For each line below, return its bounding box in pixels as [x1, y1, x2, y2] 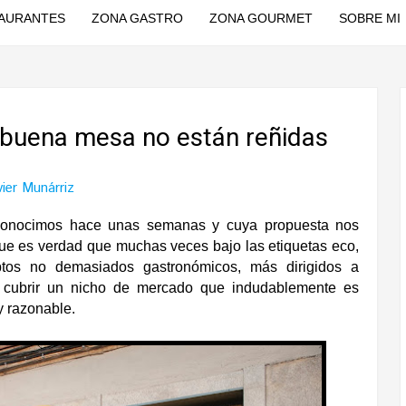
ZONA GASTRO [91, 11, 183, 25]
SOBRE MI [338, 11, 401, 25]
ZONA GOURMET [208, 11, 313, 25]
